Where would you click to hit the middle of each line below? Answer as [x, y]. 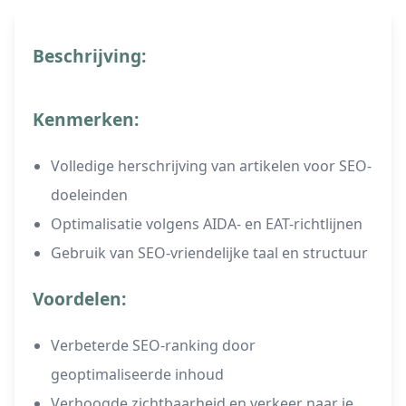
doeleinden [89, 195]
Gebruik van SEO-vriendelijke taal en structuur [209, 253]
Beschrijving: [89, 56]
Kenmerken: [86, 120]
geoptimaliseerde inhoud [137, 375]
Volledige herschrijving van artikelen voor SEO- [211, 166]
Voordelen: [79, 299]
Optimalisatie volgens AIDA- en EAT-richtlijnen [207, 224]
